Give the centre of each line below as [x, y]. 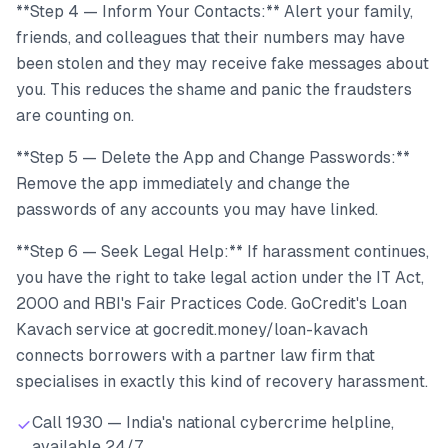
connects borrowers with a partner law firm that [195, 355]
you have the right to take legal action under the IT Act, [220, 277]
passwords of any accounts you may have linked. [197, 209]
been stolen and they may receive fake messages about [222, 63]
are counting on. [75, 115]
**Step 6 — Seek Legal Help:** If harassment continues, [222, 251]
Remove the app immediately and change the [183, 183]
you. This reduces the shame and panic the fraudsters [214, 89]
